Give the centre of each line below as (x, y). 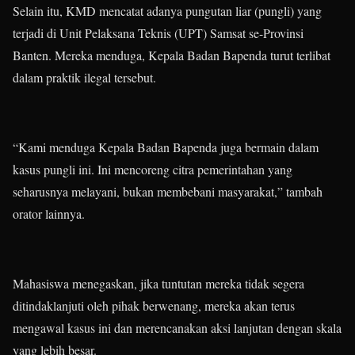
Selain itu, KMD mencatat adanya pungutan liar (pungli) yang (167, 11)
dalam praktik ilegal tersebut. (84, 77)
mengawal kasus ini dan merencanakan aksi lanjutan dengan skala (177, 328)
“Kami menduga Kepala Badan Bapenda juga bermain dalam (166, 147)
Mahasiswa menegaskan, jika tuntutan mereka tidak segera (158, 283)
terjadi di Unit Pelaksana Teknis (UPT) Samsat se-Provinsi (158, 33)
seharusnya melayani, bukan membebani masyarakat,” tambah (168, 191)
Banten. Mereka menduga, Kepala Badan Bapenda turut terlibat (172, 55)
